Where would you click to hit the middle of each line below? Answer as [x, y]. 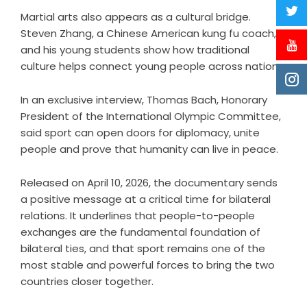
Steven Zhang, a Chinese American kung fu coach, [148, 33]
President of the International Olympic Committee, [151, 116]
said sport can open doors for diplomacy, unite [140, 132]
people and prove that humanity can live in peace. [149, 149]
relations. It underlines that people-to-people [138, 215]
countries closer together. [87, 281]
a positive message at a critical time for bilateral [146, 199]
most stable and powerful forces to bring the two [148, 265]
